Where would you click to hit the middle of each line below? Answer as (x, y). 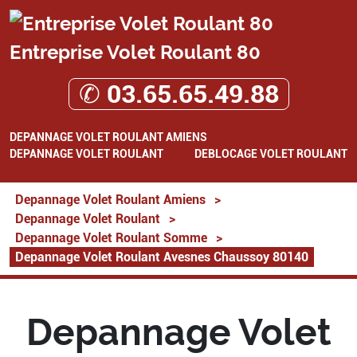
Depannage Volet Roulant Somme (111, 237)
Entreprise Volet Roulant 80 (135, 52)
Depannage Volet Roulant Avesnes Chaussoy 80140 (162, 257)
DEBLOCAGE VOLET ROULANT (271, 153)
